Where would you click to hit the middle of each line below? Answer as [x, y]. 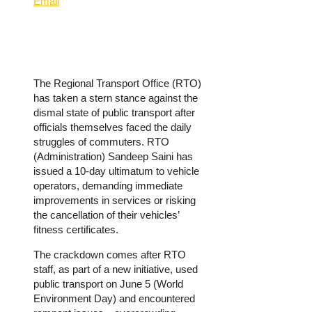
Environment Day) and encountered [114, 299]
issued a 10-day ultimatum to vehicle [116, 171]
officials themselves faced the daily [112, 127]
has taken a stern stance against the [116, 98]
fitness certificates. [76, 230]
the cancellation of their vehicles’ [106, 215]
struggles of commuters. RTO [101, 142]
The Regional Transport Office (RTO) [117, 84]
